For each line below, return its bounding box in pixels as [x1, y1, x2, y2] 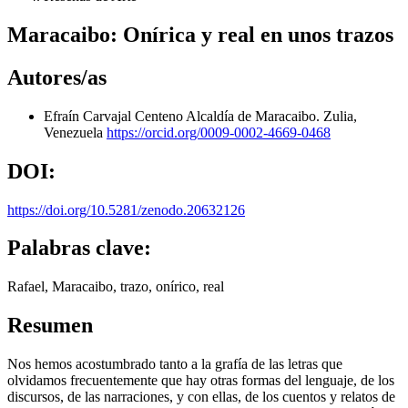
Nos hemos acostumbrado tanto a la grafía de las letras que [7, 356, 342, 372]
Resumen [7, 313, 93, 338]
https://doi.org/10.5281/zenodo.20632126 [7, 201, 245, 218]
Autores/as [7, 65, 107, 89]
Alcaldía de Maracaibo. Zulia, [186, 107, 357, 124]
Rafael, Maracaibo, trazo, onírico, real [7, 279, 224, 295]
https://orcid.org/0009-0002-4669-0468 [107, 124, 331, 140]
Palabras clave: [7, 236, 151, 260]
